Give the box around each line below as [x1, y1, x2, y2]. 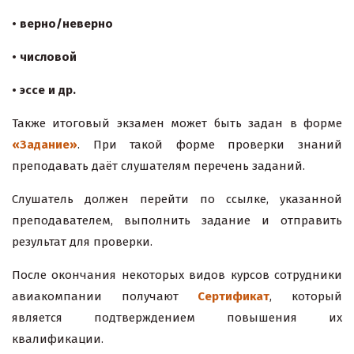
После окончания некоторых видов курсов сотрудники [12, 268, 342, 283]
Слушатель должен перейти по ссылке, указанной [12, 192, 342, 207]
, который [269, 289, 343, 304]
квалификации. [12, 332, 104, 347]
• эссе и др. [12, 83, 76, 98]
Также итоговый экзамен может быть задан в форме [12, 116, 342, 131]
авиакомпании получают [12, 289, 198, 304]
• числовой [12, 50, 77, 65]
